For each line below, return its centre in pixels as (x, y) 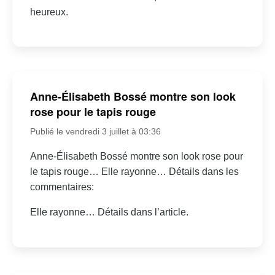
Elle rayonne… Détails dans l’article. (109, 212)
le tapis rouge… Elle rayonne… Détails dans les (134, 172)
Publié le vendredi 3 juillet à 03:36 (95, 132)
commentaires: (62, 187)
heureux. (49, 12)
